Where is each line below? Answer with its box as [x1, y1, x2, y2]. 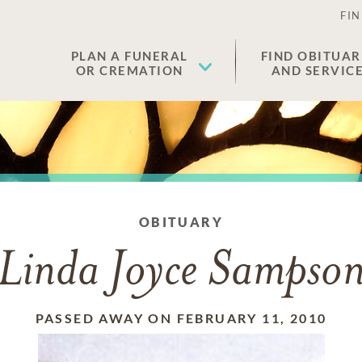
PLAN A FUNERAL [70, 48, 188, 63]
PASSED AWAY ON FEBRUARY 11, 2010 [35, 310, 327, 326]
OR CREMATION [75, 63, 183, 78]
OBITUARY [138, 214, 224, 229]
